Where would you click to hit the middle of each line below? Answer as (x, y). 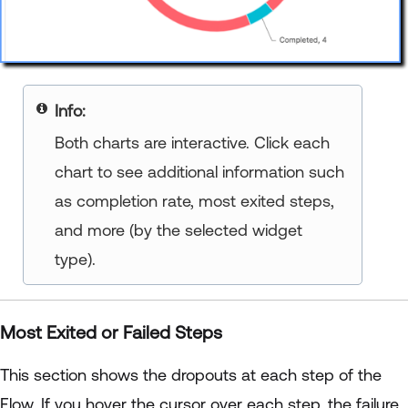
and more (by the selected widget (178, 229)
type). (75, 259)
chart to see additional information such (199, 171)
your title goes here (124, 110)
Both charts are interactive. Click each (192, 142)
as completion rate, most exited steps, (194, 200)
